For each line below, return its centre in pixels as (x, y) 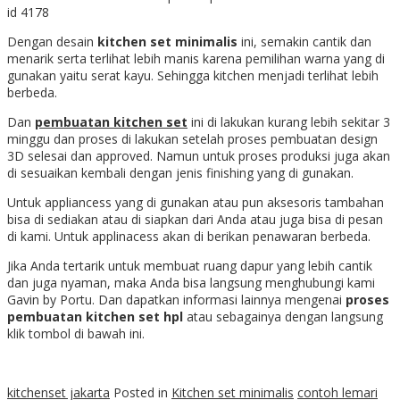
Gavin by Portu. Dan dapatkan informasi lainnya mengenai (176, 300)
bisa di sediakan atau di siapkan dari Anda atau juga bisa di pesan (195, 220)
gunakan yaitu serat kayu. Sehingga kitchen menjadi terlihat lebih (193, 76)
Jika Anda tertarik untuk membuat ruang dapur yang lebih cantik (190, 266)
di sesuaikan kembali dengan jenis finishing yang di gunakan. (180, 173)
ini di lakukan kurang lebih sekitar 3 (289, 122)
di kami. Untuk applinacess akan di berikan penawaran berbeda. (189, 237)
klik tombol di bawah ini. (76, 334)
